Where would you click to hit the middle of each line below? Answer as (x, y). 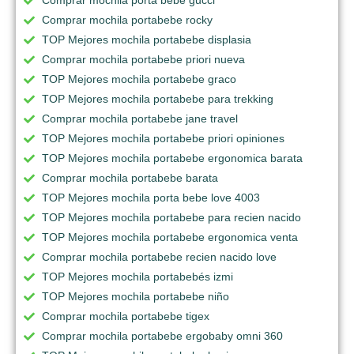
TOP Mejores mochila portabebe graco (139, 79)
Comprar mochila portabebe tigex (126, 316)
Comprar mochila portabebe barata (130, 177)
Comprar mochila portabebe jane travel (140, 118)
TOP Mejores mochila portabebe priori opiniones (163, 138)
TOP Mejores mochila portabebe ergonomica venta (170, 237)
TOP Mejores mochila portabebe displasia (147, 39)
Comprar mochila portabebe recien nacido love (159, 256)
